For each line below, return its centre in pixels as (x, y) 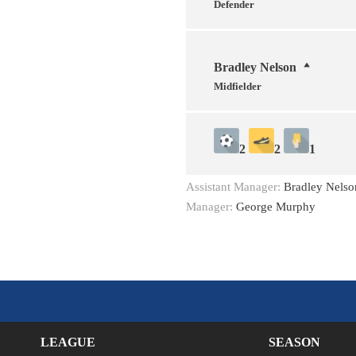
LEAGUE (68, 342)
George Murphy (276, 206)
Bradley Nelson (255, 67)
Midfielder (238, 86)
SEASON (294, 342)
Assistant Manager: (235, 186)
